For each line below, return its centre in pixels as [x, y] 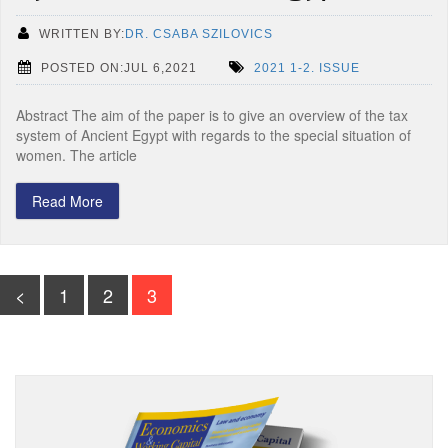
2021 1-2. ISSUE [307, 67]
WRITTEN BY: [82, 33]
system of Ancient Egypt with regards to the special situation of [213, 135]
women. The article [76, 155]
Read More [67, 201]
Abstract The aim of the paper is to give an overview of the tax [212, 115]
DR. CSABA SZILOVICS [199, 33]
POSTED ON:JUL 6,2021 [119, 67]
